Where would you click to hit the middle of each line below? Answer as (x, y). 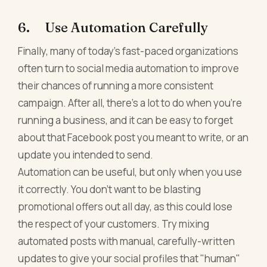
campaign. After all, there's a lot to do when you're (130, 103)
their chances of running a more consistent (116, 86)
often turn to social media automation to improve (129, 69)
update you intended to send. (86, 155)
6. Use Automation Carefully (113, 28)
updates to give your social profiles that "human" (129, 259)
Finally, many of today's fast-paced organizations (128, 51)
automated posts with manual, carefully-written (127, 241)
